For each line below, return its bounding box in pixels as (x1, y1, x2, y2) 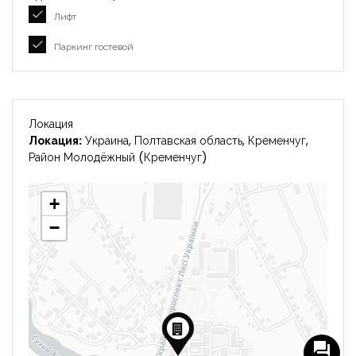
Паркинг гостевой (54, 40, 133, 53)
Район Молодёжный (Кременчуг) (29, 149, 207, 165)
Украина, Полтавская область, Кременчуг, (82, 133, 308, 149)
